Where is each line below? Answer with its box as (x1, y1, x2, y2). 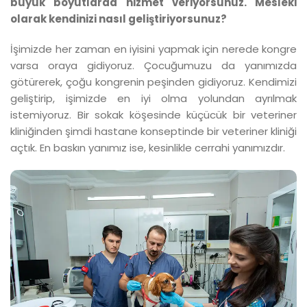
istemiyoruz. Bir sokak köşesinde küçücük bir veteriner (10, 107, 297, 122)
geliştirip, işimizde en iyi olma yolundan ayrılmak (10, 90, 297, 106)
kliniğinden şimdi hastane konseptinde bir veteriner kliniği (10, 123, 297, 138)
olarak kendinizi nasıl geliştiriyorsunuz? (10, 11, 227, 26)
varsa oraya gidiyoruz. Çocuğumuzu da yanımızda (10, 58, 297, 73)
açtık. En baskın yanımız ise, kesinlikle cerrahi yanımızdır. (10, 140, 288, 155)
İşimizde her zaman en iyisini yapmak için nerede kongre (10, 41, 297, 56)
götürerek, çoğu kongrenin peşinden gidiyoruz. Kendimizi (10, 74, 297, 89)
